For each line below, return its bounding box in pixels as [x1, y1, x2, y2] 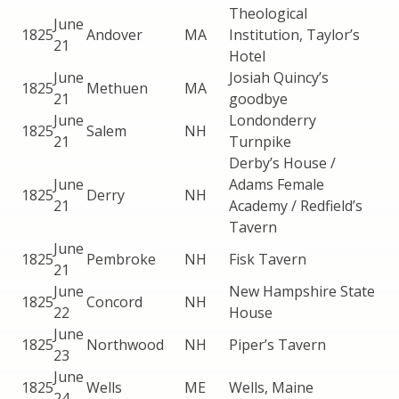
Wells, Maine [229, 377, 313, 397]
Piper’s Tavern [229, 334, 326, 354]
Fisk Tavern [229, 248, 306, 269]
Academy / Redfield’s [229, 195, 362, 216]
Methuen [86, 77, 148, 98]
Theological [229, 3, 307, 23]
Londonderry [229, 110, 316, 130]
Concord [86, 291, 142, 312]
